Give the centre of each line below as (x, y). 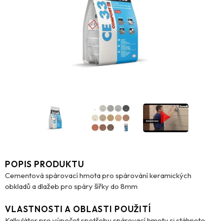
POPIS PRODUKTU (45, 164)
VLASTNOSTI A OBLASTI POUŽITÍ (78, 209)
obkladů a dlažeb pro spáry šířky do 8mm (71, 186)
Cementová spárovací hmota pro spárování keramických (98, 175)
